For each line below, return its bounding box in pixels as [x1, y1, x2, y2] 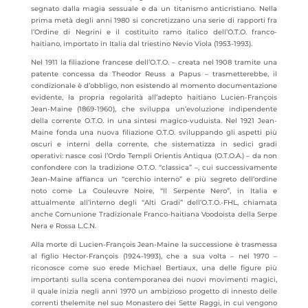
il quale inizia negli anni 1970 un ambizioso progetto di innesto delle [30, 287, 278, 296]
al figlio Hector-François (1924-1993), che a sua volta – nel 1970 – [30, 252, 278, 261]
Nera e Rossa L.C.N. [30, 221, 96, 230]
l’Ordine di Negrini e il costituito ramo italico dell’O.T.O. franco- [30, 27, 278, 36]
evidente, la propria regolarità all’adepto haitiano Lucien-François [30, 93, 278, 102]
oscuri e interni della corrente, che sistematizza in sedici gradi [30, 140, 278, 148]
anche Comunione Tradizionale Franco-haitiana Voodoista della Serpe [30, 210, 278, 219]
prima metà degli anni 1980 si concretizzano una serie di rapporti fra [30, 16, 278, 25]
